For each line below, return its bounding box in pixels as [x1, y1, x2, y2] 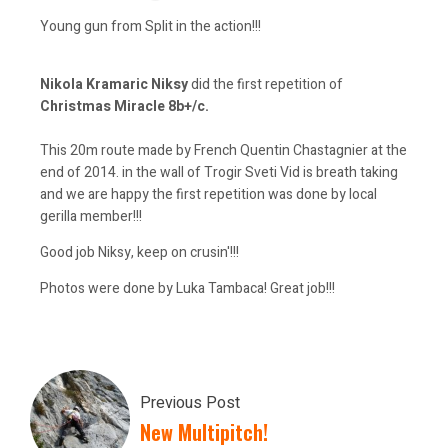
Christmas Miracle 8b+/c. [40, 95, 209, 117]
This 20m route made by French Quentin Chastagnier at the [40, 139, 407, 161]
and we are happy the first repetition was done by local [40, 183, 377, 205]
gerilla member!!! [40, 205, 142, 227]
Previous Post [140, 391, 240, 416]
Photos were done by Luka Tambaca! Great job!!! [40, 277, 335, 299]
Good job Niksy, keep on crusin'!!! [40, 241, 239, 263]
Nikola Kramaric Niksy [40, 73, 188, 95]
